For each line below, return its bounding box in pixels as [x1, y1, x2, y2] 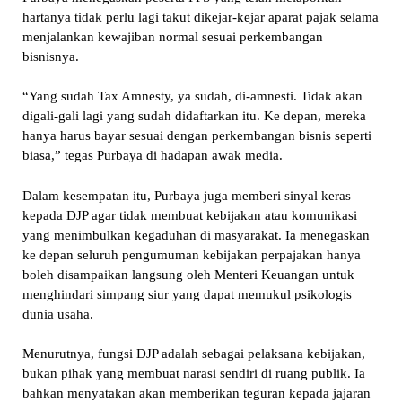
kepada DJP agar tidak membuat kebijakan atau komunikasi [22, 207, 357, 223]
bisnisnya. [22, 48, 79, 64]
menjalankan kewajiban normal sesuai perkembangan [22, 29, 323, 44]
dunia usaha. [22, 306, 93, 321]
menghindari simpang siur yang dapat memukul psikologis [22, 286, 352, 301]
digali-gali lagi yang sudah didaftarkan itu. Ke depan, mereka [22, 109, 366, 124]
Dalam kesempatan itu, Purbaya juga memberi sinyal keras [22, 188, 351, 203]
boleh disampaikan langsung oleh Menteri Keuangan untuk [22, 267, 354, 282]
